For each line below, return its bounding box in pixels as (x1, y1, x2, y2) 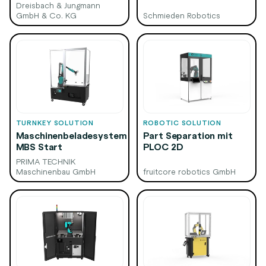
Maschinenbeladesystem (15, 128, 127, 142)
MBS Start (15, 140, 63, 153)
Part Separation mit (142, 128, 233, 142)
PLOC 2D (142, 140, 183, 153)
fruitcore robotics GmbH (142, 166, 236, 176)
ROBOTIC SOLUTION (142, 118, 221, 127)
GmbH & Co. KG (15, 9, 77, 20)
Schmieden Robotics (142, 9, 220, 20)
